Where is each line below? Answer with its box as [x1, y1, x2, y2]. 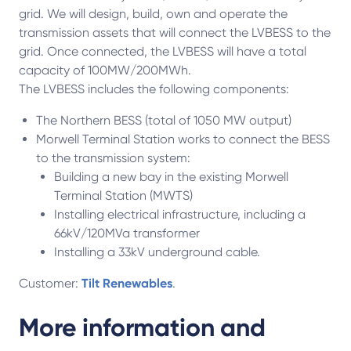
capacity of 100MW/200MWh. [19, 63, 191, 78]
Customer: [19, 276, 81, 291]
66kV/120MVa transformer [53, 226, 200, 241]
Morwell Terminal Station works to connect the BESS [36, 132, 331, 147]
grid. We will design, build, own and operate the [19, 6, 288, 21]
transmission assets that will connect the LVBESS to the [19, 25, 331, 40]
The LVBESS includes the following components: [19, 81, 289, 96]
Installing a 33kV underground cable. [53, 244, 260, 259]
